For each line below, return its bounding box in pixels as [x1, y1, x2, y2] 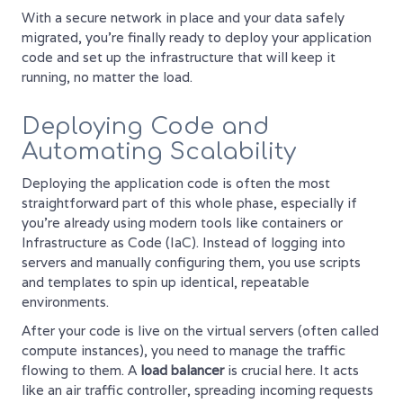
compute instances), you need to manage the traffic [22, 341, 345, 359]
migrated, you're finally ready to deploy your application [22, 28, 372, 46]
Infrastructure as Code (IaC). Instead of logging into [22, 233, 345, 251]
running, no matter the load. [22, 67, 193, 85]
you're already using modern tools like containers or [22, 213, 343, 231]
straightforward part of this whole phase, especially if [22, 193, 357, 211]
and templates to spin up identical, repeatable [22, 273, 309, 291]
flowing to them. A [22, 361, 140, 379]
